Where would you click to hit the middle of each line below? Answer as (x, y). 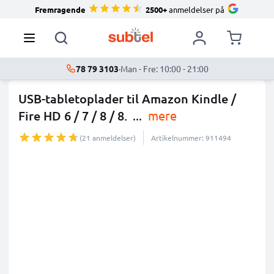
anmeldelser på (196, 9)
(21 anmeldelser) (108, 138)
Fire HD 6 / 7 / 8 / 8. (73, 116)
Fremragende (60, 9)
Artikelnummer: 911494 (191, 138)
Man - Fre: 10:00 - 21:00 (164, 68)
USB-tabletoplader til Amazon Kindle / (127, 98)
